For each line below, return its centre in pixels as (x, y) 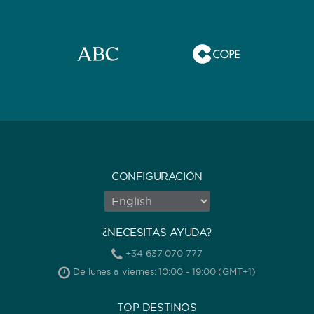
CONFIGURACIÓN (157, 177)
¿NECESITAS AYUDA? (157, 233)
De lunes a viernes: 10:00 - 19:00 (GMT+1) (163, 272)
